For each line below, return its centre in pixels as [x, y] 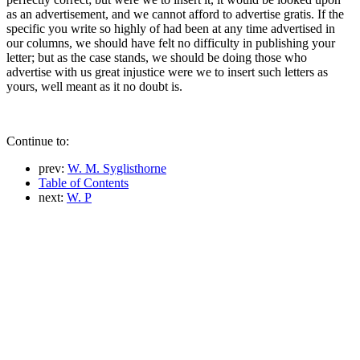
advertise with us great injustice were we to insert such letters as [167, 72]
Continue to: [38, 141]
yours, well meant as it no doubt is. [94, 86]
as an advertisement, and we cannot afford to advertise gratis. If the [175, 14]
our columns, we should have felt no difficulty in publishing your [171, 43]
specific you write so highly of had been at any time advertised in [171, 28]
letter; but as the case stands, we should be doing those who [157, 57]
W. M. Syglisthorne [117, 168]
